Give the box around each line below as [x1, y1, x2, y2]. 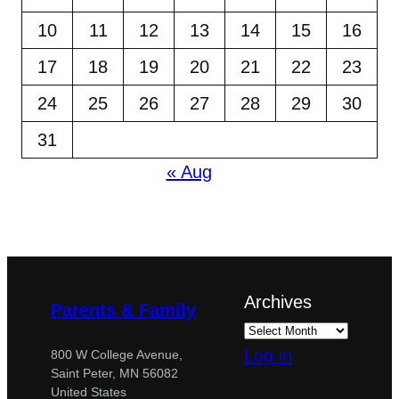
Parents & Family [51, 300, 197, 321]
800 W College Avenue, [51, 346, 183, 362]
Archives [243, 291, 312, 312]
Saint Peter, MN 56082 [51, 365, 179, 380]
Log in [243, 345, 292, 365]
